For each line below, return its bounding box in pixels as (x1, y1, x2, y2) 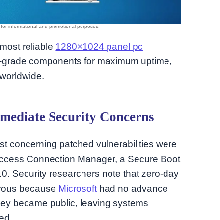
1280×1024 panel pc (55, 41, 143, 52)
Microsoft (58, 183, 97, 194)
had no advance (97, 183, 168, 194)
